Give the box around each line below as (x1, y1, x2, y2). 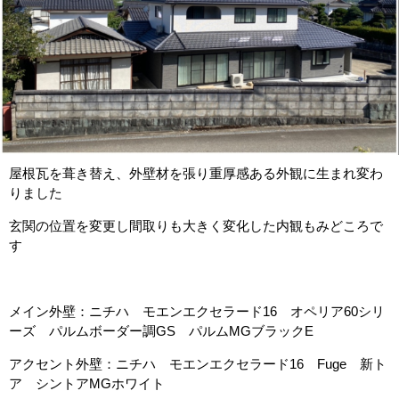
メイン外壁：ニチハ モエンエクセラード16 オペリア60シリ (9, 304, 385, 319)
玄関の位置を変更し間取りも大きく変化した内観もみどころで (9, 218, 383, 233)
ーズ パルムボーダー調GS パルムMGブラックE (9, 323, 313, 338)
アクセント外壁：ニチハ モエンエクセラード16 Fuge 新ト (9, 356, 387, 371)
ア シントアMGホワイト (9, 376, 165, 391)
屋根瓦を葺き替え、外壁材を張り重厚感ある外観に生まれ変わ (9, 166, 383, 181)
